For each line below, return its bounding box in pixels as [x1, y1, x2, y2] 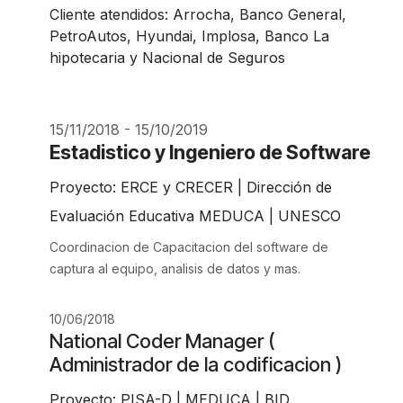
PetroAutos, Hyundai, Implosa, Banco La [49, 27, 329, 46]
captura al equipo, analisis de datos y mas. [49, 261, 304, 277]
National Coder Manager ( [49, 329, 274, 354]
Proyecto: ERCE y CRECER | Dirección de [49, 178, 332, 197]
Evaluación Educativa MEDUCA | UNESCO [49, 207, 341, 226]
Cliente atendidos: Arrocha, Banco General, [49, 5, 346, 24]
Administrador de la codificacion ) [49, 353, 342, 377]
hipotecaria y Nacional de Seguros [49, 49, 285, 67]
